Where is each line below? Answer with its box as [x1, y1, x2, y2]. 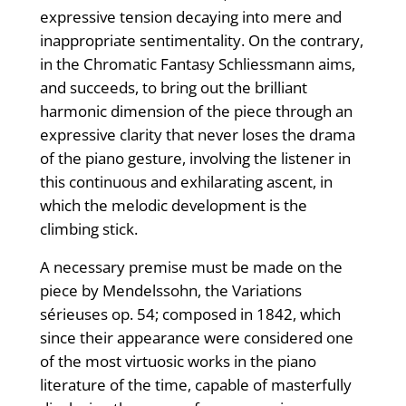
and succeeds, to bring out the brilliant [39, 77, 307, 99]
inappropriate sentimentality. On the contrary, [39, 30, 363, 52]
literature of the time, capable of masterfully [39, 374, 352, 396]
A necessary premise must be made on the [39, 256, 343, 278]
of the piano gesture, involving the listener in [39, 148, 351, 169]
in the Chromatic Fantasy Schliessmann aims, [39, 53, 355, 75]
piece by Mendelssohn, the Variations [39, 280, 302, 302]
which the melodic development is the [39, 195, 307, 217]
